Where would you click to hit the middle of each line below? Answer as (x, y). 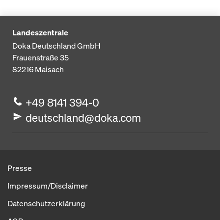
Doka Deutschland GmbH (56, 46)
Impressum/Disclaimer (48, 186)
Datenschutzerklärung (46, 203)
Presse (20, 168)
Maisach (49, 69)
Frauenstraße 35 (41, 57)
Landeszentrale (40, 32)
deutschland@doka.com (83, 118)
